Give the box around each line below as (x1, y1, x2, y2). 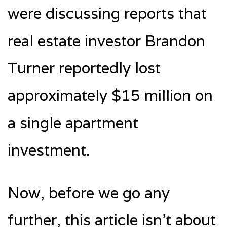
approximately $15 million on (8, 85, 213, 105)
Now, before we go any (8, 182, 170, 203)
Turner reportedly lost (8, 58, 161, 78)
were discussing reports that (8, 3, 207, 23)
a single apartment (8, 112, 138, 133)
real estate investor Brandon (8, 30, 205, 51)
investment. (8, 140, 90, 160)
